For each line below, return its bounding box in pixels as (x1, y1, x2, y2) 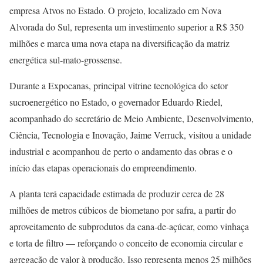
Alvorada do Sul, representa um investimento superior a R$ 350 (9, 21, 244, 33)
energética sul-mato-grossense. (9, 53, 122, 66)
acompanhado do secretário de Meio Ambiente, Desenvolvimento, (9, 112, 254, 124)
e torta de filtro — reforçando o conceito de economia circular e (9, 237, 243, 249)
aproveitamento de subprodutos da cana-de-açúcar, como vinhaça (9, 220, 249, 232)
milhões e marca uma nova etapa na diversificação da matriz (9, 37, 230, 49)
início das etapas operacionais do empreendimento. (9, 161, 197, 174)
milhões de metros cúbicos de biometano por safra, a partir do (9, 204, 236, 216)
